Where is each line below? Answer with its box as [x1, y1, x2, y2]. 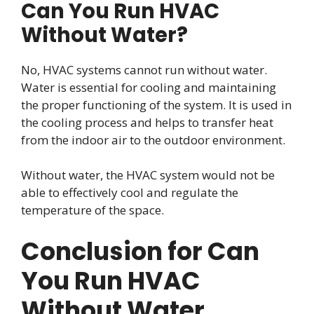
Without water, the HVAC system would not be [21, 167, 275, 184]
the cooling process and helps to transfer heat [21, 114, 273, 130]
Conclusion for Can [21, 233, 259, 268]
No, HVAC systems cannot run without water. [21, 61, 267, 78]
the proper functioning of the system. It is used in [21, 96, 292, 113]
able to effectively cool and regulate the [21, 184, 238, 201]
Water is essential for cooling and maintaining [21, 78, 276, 95]
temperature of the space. [21, 202, 164, 219]
